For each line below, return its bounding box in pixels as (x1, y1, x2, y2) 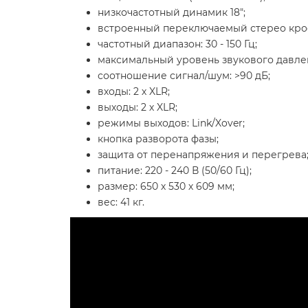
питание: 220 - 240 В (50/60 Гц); (98, 164, 252, 177)
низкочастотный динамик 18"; (98, 5, 245, 19)
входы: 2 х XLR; (98, 85, 170, 98)
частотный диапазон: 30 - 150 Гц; (98, 37, 257, 50)
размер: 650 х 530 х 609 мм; (98, 179, 234, 192)
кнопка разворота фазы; (98, 132, 219, 145)
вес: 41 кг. (98, 195, 144, 208)
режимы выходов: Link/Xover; (98, 116, 245, 129)
